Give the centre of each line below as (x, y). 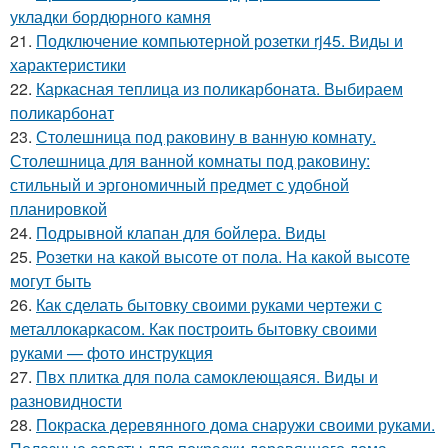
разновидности (66, 401)
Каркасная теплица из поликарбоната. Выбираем (219, 89)
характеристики (68, 65)
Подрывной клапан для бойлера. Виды (181, 233)
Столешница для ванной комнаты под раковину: (190, 161)
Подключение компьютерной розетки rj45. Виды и (219, 41)
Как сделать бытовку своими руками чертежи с (209, 305)
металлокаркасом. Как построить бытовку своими (193, 329)
